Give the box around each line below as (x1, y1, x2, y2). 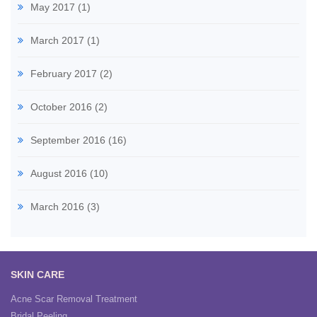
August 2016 (30, 168, 87, 179)
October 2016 (30, 101, 92, 113)
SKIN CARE (11, 269, 64, 280)
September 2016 (30, 134, 105, 146)
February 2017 (30, 68, 97, 79)
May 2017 (30, 1, 75, 13)
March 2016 (30, 201, 84, 212)
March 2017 (30, 35, 84, 46)
